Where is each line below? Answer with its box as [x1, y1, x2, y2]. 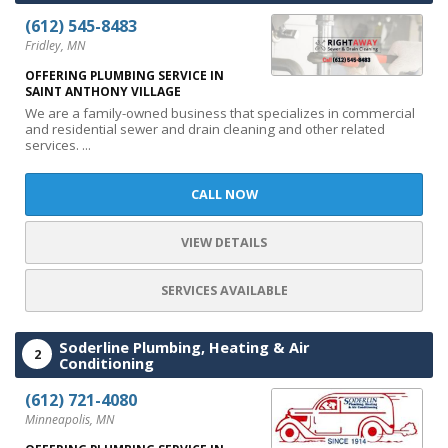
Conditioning [59, 353, 154, 373]
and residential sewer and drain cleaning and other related [25, 120, 385, 138]
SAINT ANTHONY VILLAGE [25, 83, 181, 100]
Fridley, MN [25, 37, 85, 54]
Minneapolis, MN [25, 411, 114, 428]
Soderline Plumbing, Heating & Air [59, 337, 310, 357]
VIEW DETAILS [181, 234, 267, 251]
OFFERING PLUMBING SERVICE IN [25, 67, 224, 84]
